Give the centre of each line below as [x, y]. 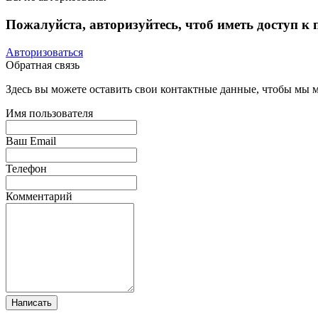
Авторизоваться [44, 52]
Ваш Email [31, 141]
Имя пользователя [49, 113]
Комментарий [39, 196]
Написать [32, 302]
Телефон [26, 168]
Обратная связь [43, 65]
